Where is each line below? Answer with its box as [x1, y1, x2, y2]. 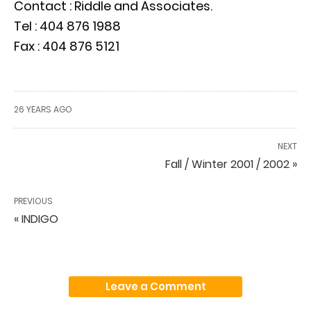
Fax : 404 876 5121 [14, 37, 119, 55]
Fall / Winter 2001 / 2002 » [165, 155, 297, 172]
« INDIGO [14, 210, 58, 227]
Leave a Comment [105, 278, 206, 294]
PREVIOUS [14, 194, 53, 207]
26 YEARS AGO [14, 103, 72, 115]
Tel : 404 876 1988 [14, 17, 121, 35]
